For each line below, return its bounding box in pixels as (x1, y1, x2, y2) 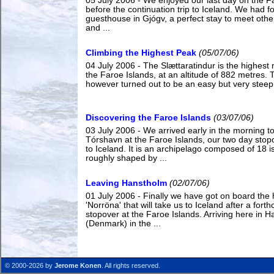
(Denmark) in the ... (86, 219, 161, 228)
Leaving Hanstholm (86, 179, 167, 188)
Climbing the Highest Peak (86, 48, 196, 57)
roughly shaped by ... (86, 154, 167, 163)
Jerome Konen (54, 262, 102, 269)
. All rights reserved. (102, 262, 160, 269)
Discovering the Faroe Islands (86, 113, 211, 122)
